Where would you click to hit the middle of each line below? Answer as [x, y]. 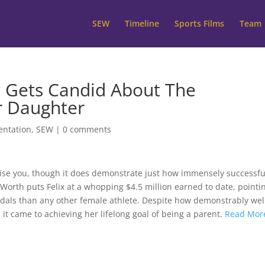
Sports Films [199, 23]
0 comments [87, 129]
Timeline [142, 23]
